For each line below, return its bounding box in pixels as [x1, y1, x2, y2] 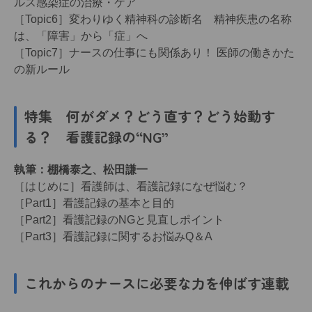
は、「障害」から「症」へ [14, 29, 148, 42]
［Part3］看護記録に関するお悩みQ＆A [14, 230, 212, 242]
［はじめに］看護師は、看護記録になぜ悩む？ [14, 180, 248, 192]
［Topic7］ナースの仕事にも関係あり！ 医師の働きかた [14, 46, 295, 58]
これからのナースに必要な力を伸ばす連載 [24, 272, 289, 293]
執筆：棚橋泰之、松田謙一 [14, 163, 148, 175]
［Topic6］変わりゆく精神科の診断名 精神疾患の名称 [14, 13, 292, 25]
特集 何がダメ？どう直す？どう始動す [24, 105, 275, 126]
